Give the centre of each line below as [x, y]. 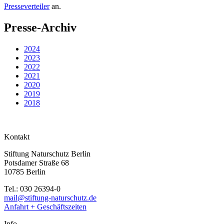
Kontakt [17, 136]
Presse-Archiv [40, 27]
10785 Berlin [25, 171]
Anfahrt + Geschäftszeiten [45, 206]
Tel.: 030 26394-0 [32, 188]
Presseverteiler [27, 6]
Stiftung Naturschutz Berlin [47, 153]
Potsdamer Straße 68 [36, 162]
